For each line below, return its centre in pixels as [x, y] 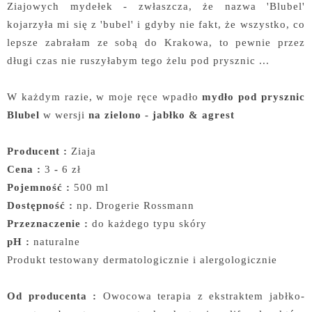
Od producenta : [52, 296]
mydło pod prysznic [254, 97]
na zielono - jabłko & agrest [162, 115]
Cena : [26, 169]
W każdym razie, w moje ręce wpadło [105, 97]
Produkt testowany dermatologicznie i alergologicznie [142, 260]
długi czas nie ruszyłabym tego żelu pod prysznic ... [140, 61]
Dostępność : [42, 205]
